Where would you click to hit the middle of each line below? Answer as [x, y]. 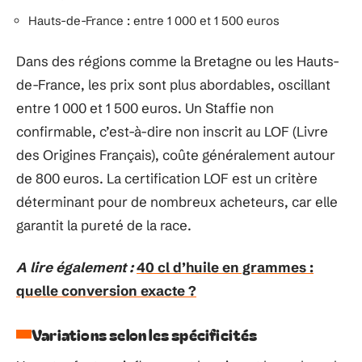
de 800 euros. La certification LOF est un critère [167, 178]
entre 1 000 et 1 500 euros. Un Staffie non [145, 108]
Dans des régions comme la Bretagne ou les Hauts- [178, 61]
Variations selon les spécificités [145, 334]
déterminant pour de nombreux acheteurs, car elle [177, 202]
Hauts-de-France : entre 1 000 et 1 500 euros [154, 20]
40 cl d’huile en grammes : [225, 267]
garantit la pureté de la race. [104, 225]
